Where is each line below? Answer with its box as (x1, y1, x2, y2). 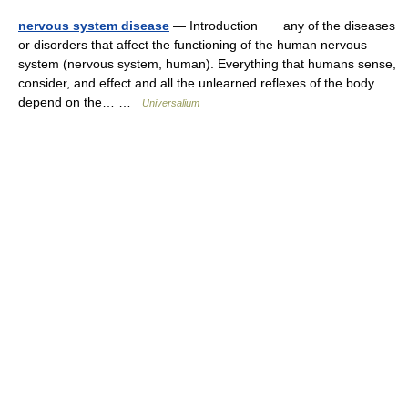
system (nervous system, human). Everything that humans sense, (18, 56, 396, 71)
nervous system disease (18, 18, 169, 33)
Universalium (142, 97, 199, 108)
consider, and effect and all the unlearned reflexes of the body (18, 76, 374, 90)
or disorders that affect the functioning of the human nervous (18, 37, 367, 52)
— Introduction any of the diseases (169, 18, 395, 33)
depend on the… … (18, 95, 142, 109)
